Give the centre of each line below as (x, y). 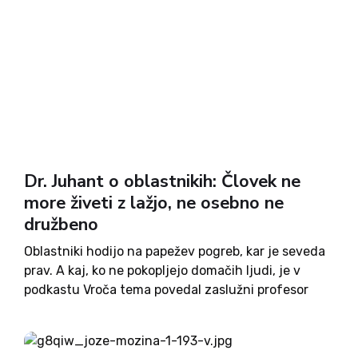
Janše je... (54, 347)
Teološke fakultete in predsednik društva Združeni (175, 309)
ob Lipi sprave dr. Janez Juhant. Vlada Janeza (162, 328)
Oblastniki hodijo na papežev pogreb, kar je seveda (175, 251)
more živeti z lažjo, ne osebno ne (154, 203)
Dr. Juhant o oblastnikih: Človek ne (162, 181)
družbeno (61, 225)
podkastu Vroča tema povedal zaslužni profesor (166, 290)
